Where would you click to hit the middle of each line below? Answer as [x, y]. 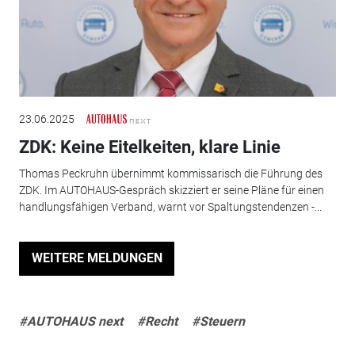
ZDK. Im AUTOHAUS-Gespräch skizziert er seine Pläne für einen [171, 191]
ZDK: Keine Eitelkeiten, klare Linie [149, 147]
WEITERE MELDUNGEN [97, 258]
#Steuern [218, 322]
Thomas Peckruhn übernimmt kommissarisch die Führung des [170, 174]
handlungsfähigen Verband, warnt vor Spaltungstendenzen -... [170, 207]
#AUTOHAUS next [71, 322]
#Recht [157, 322]
